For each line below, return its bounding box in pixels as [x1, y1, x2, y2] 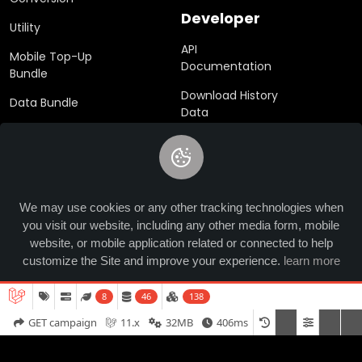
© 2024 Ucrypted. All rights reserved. [79, 229, 283, 246]
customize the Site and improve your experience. [22, 254, 284, 267]
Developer [181, 7, 260, 28]
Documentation [181, 57, 271, 74]
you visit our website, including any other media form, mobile [23, 218, 339, 232]
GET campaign [28, 315, 97, 330]
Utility [10, 19, 40, 36]
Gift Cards [10, 152, 67, 169]
